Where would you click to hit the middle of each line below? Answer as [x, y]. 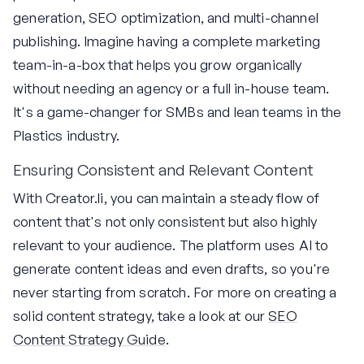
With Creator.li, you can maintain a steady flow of [167, 198]
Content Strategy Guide [89, 340]
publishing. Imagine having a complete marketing [167, 41]
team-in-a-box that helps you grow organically [158, 64]
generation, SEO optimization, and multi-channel [166, 17]
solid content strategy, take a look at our [141, 316]
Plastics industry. [67, 135]
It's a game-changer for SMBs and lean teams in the [178, 111]
